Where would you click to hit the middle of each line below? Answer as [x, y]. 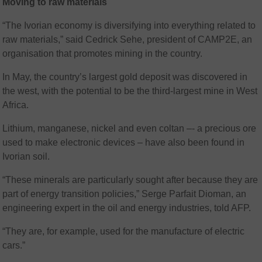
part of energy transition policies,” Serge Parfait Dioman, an [125, 194]
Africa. [16, 105]
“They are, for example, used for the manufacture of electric [124, 232]
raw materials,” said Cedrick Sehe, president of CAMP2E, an [127, 40]
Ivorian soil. [26, 157]
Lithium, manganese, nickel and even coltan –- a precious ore [130, 129]
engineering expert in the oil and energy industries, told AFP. [127, 208]
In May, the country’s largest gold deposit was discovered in [125, 77]
